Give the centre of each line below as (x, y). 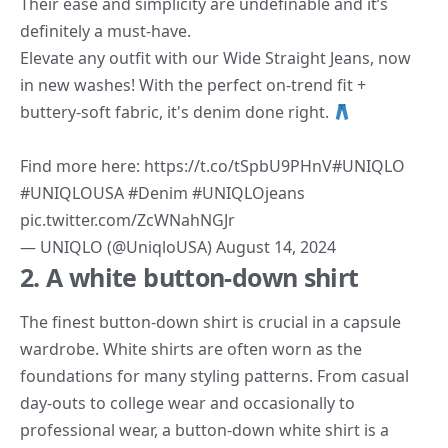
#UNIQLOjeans (248, 193)
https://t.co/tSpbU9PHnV (238, 166)
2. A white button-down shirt (189, 277)
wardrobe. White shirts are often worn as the (191, 349)
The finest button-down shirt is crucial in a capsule (210, 322)
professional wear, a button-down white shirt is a (204, 430)
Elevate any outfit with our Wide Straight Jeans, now (215, 58)
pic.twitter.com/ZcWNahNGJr (127, 220)
